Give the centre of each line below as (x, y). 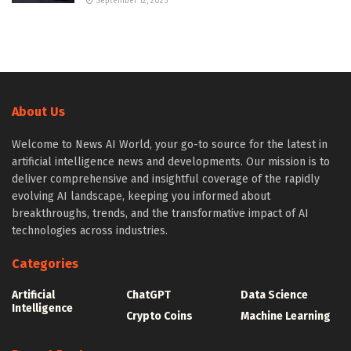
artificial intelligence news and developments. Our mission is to (171, 161)
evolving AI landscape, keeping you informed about (141, 196)
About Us (38, 111)
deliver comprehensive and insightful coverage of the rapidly (166, 179)
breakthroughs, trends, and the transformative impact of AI (160, 213)
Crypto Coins (159, 316)
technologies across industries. (90, 230)
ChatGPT (148, 295)
